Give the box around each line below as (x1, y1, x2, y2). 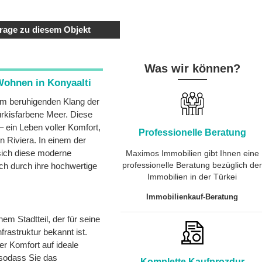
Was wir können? (144, 62, 240, 75)
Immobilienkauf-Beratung (146, 192, 239, 201)
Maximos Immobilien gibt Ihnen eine (125, 149, 259, 158)
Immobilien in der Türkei (147, 172, 237, 181)
